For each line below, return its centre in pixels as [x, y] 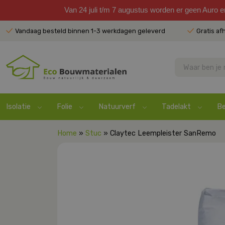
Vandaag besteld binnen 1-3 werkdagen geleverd [90, 31]
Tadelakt [176, 107]
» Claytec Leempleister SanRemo [159, 133]
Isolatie [18, 107]
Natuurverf [117, 107]
